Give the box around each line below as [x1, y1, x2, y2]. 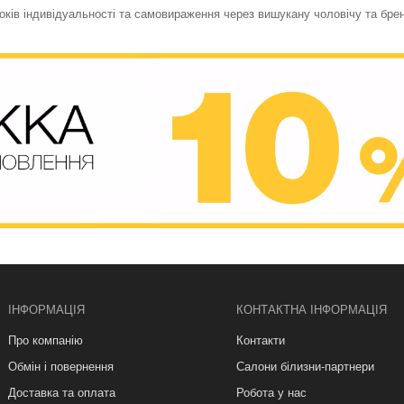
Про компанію [8, 330, 83, 348]
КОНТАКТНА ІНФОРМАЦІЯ [236, 299, 387, 317]
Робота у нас [236, 382, 307, 400]
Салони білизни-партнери [236, 356, 374, 374]
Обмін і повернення [8, 356, 114, 374]
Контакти [236, 330, 285, 348]
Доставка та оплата [8, 382, 115, 400]
